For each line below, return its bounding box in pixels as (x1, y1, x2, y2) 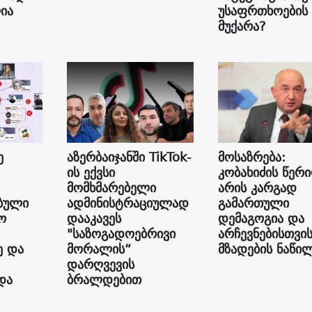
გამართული (217, 192, 289, 214)
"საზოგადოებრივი (66, 223, 175, 245)
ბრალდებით (66, 269, 141, 291)
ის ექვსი (66, 162, 115, 184)
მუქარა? (217, 15, 266, 37)
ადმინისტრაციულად (66, 192, 189, 214)
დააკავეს (66, 208, 121, 230)
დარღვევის (66, 253, 134, 276)
